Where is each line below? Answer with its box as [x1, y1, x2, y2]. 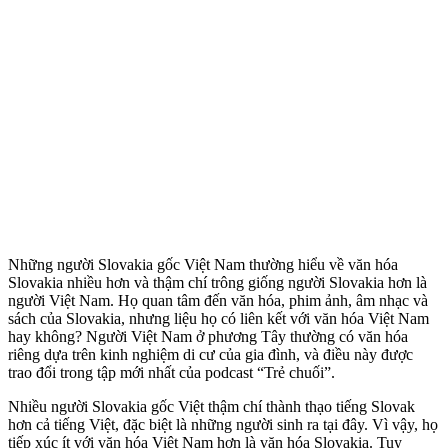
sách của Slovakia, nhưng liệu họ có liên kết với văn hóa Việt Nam [8, 310, 429, 328]
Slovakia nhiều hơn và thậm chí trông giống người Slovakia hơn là [8, 274, 427, 292]
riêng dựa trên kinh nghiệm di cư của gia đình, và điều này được [8, 346, 413, 364]
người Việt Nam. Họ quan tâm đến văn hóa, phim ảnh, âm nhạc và [8, 292, 428, 310]
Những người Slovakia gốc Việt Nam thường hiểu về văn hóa [8, 256, 398, 274]
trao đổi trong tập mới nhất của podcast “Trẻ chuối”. [8, 364, 335, 382]
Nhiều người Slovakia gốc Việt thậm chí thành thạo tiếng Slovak [8, 398, 415, 416]
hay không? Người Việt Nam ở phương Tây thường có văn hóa [8, 328, 408, 346]
